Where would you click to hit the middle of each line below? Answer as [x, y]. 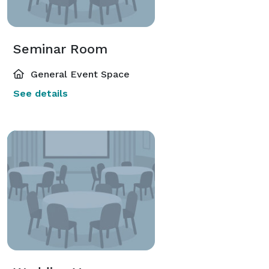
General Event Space [79, 74]
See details [41, 93]
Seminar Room [60, 49]
